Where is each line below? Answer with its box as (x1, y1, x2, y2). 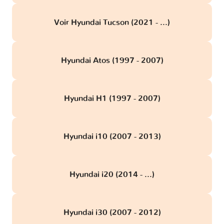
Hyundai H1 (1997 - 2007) (63, 94, 160, 103)
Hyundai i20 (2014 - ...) (69, 170, 154, 179)
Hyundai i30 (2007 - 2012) (63, 208, 161, 217)
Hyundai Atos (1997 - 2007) (60, 56, 163, 65)
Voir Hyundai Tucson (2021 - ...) (54, 18, 170, 27)
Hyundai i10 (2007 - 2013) (63, 132, 161, 141)
